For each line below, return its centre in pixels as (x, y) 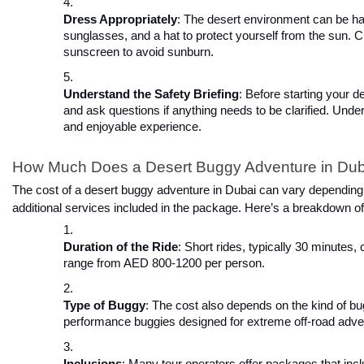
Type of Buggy (104, 305)
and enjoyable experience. (132, 127)
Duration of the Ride (121, 247)
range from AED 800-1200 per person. (164, 263)
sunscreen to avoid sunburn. (139, 52)
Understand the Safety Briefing (151, 95)
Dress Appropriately (120, 20)
